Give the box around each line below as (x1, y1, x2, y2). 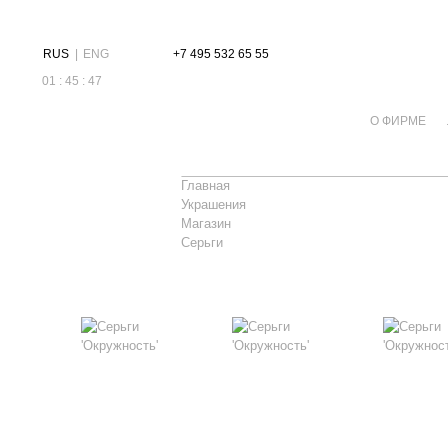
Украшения (181, 197, 247, 212)
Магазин (181, 216, 232, 231)
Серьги (181, 235, 224, 250)
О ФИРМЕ (369, 114, 426, 128)
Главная (181, 178, 231, 193)
